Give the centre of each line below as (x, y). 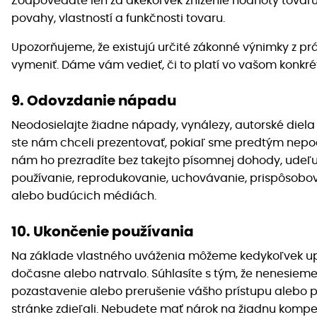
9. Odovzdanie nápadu (94, 102)
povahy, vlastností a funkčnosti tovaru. (118, 19)
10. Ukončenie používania (103, 232)
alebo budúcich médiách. (84, 196)
